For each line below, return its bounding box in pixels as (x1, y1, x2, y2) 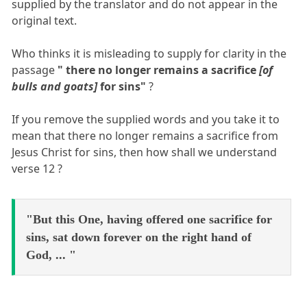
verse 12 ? (12, 161, 63, 177)
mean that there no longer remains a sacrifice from (12, 128, 279, 144)
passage (12, 62, 58, 78)
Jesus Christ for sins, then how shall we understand (12, 145, 278, 160)
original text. (12, 13, 77, 29)
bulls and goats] (12, 79, 101, 95)
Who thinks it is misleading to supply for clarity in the (12, 46, 287, 62)
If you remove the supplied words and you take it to (12, 112, 280, 127)
